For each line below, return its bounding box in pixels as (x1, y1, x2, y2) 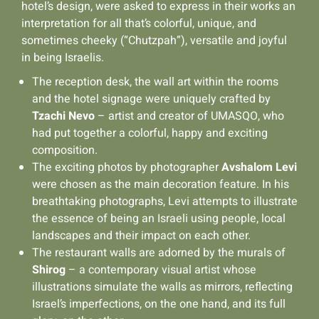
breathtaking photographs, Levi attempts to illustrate (32, 192, 298, 210)
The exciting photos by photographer (32, 158, 221, 176)
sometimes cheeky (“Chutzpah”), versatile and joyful (21, 31, 287, 49)
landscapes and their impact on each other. (32, 226, 251, 244)
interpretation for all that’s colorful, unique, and (21, 14, 256, 32)
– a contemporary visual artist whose (66, 261, 256, 278)
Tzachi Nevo (32, 107, 95, 125)
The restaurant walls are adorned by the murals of (32, 244, 286, 261)
